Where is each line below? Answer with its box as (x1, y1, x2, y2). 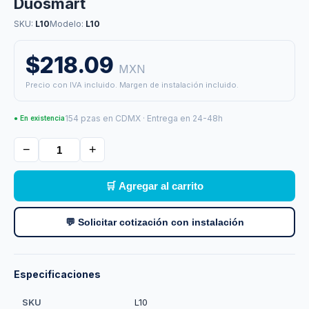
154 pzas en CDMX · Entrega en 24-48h (65, 112, 223, 123)
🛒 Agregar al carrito (106, 180, 203, 192)
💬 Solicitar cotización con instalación (65, 217, 244, 228)
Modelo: (50, 19, 86, 29)
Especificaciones (14, 268, 101, 280)
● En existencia (14, 114, 65, 122)
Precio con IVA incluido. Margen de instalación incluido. (26, 80, 239, 90)
